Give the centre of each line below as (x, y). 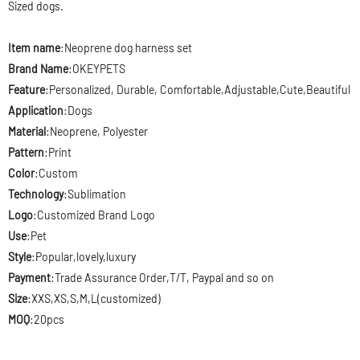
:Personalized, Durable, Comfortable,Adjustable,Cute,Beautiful (198, 90)
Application (36, 110)
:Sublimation (95, 194)
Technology (36, 194)
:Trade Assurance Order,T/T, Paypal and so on (162, 278)
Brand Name (38, 69)
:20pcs (47, 319)
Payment (29, 278)
